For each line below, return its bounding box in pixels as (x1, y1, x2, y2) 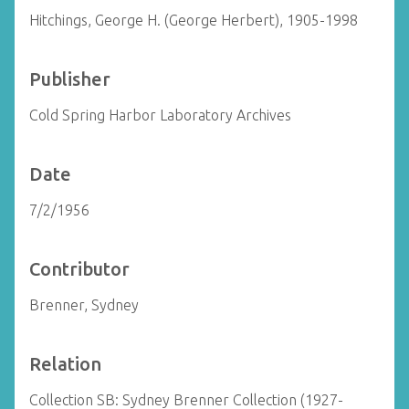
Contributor (29, 258, 130, 279)
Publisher (29, 68, 110, 89)
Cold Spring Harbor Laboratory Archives (29, 107, 291, 123)
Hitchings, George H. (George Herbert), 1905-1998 (29, 12, 358, 28)
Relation (29, 353, 101, 374)
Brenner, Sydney (29, 297, 139, 313)
